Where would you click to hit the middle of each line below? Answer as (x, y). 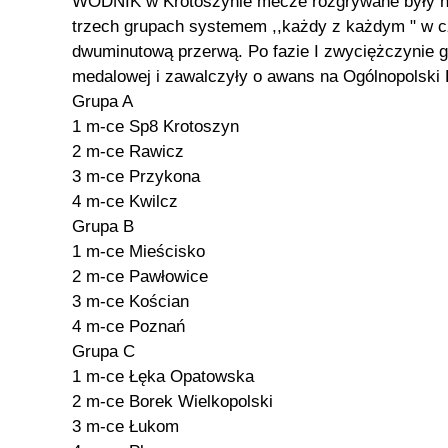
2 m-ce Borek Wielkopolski (172, 401)
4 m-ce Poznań (128, 326)
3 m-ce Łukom (125, 426)
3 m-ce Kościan (130, 301)
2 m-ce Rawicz (128, 151)
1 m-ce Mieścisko (138, 251)
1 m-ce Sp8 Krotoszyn (155, 126)
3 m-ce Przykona (136, 176)
